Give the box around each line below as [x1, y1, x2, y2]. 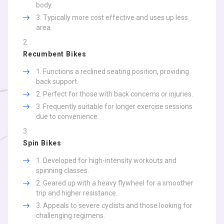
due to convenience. [36, 112, 99, 120]
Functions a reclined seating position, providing [43, 67, 189, 75]
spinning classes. [36, 166, 89, 174]
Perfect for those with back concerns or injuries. [43, 90, 193, 98]
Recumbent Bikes [23, 50, 86, 58]
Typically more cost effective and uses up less [43, 13, 188, 21]
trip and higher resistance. [36, 189, 117, 197]
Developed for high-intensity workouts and [43, 156, 176, 164]
